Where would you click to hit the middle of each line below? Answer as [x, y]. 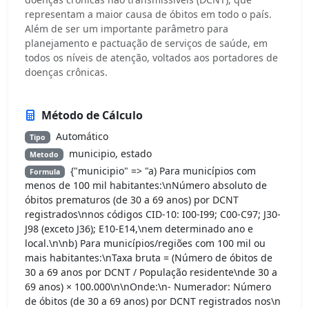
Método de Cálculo [92, 115]
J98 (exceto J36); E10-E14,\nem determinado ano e [139, 228]
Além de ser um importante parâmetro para [127, 28]
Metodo [44, 154]
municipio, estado [110, 153]
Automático [82, 136]
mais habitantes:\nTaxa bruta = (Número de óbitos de [149, 257]
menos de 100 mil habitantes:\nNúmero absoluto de [146, 185]
